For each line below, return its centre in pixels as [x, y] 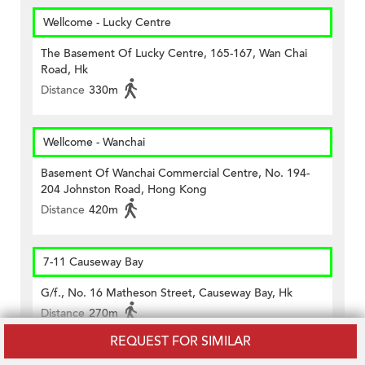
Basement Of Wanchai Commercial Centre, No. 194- [175, 174]
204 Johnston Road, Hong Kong [124, 190]
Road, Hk [64, 70]
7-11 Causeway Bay [93, 262]
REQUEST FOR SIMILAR [180, 341]
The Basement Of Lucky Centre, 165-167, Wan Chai [174, 54]
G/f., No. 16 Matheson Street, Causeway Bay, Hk [167, 293]
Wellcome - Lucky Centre [107, 23]
